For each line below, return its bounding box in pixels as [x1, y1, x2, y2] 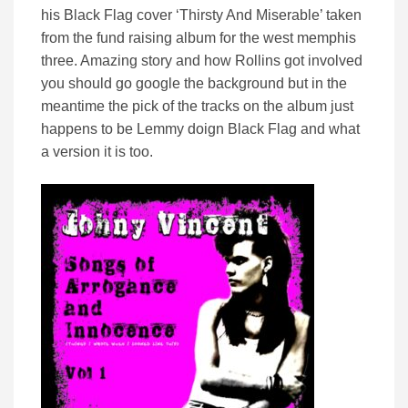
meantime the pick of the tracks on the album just [41, 98, 353, 115]
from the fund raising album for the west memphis [41, 30, 356, 46]
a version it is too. [41, 144, 153, 160]
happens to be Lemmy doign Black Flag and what [41, 121, 360, 138]
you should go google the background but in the [41, 76, 347, 92]
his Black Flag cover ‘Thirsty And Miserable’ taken [41, 7, 362, 24]
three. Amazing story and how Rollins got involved [41, 53, 362, 69]
